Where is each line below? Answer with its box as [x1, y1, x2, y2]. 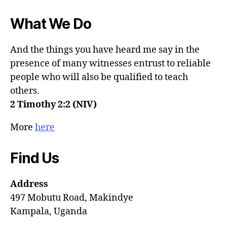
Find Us [10, 149, 59, 167]
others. [10, 85, 40, 97]
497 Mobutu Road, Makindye [10, 192, 133, 204]
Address [10, 178, 48, 190]
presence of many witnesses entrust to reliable [10, 57, 211, 69]
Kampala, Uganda [10, 205, 87, 217]
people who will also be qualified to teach [10, 71, 188, 83]
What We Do [10, 15, 91, 32]
